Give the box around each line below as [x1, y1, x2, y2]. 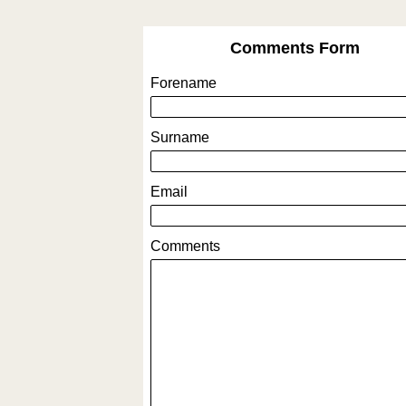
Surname [150, 130, 209, 145]
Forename [150, 75, 217, 91]
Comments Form [230, 39, 360, 57]
